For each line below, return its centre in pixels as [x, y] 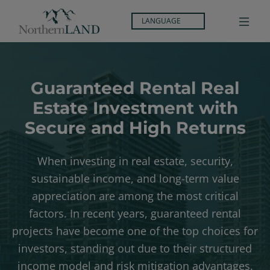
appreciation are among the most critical [135, 196]
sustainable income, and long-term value [135, 178]
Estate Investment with [135, 108]
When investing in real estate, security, [135, 161]
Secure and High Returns [135, 128]
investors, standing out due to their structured [135, 248]
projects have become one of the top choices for [135, 231]
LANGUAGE [162, 21]
